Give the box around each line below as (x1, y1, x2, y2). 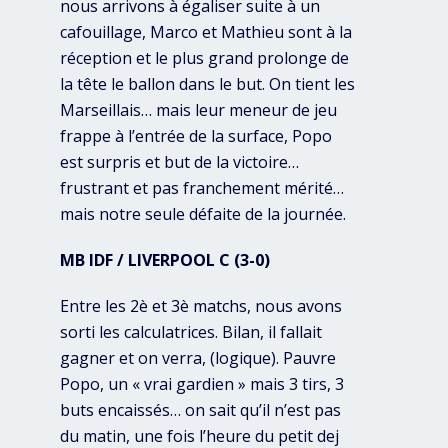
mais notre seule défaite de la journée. (60, 203, 346, 226)
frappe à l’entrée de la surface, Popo (60, 125, 332, 148)
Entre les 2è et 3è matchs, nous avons (60, 295, 342, 318)
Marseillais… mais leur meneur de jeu (60, 99, 337, 122)
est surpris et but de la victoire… (60, 151, 299, 174)
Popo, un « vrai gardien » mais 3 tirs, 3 (60, 373, 344, 396)
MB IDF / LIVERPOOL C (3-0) (60, 249, 270, 272)
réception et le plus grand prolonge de (60, 47, 349, 70)
